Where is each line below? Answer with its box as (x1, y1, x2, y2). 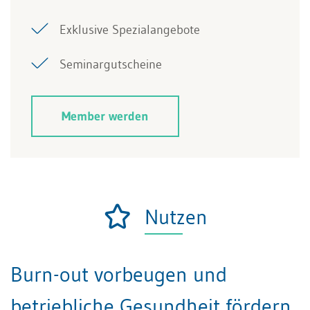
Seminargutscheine (60, 57, 162, 72)
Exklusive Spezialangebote (60, 22, 200, 37)
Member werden (62, 109, 149, 124)
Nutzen (145, 204, 208, 230)
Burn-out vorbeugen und (10, 262, 227, 287)
